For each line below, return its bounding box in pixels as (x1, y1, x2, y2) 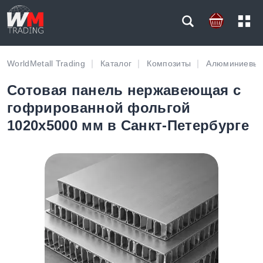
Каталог (100, 59, 132, 68)
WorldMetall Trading (7, 59, 86, 68)
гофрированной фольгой (7, 100, 191, 116)
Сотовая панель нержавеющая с (7, 82, 241, 98)
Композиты (147, 59, 191, 68)
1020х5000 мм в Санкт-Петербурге (7, 117, 249, 133)
